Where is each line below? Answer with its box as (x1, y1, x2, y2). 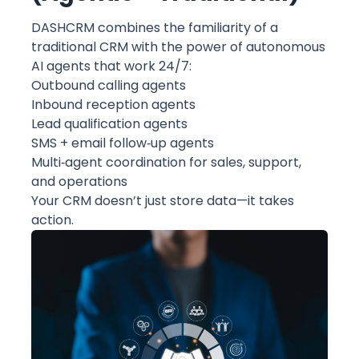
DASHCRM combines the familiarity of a (31, 18, 278, 37)
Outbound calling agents (31, 75, 186, 95)
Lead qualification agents (31, 114, 188, 133)
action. (31, 210, 74, 229)
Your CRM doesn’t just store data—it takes (31, 191, 294, 210)
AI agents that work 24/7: (31, 56, 192, 75)
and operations (31, 171, 127, 191)
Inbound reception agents (31, 95, 196, 114)
